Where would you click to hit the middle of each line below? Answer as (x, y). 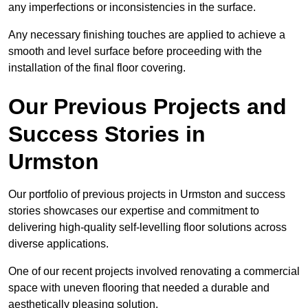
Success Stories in (107, 134)
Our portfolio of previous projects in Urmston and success (147, 195)
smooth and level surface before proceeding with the (135, 52)
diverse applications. (58, 244)
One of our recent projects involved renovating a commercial (154, 272)
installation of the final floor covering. (97, 68)
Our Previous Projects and (147, 107)
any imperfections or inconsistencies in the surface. (133, 8)
